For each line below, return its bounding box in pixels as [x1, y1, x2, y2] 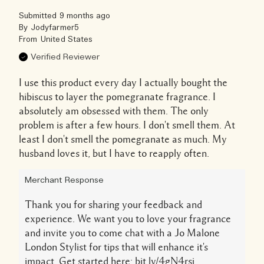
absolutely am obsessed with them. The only [19, 105, 209, 116]
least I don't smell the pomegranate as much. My [19, 133, 227, 144]
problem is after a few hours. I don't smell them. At [19, 119, 235, 130]
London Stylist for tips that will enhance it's [25, 241, 208, 252]
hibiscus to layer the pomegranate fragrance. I [19, 91, 216, 102]
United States [41, 34, 93, 45]
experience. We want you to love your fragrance [25, 213, 231, 224]
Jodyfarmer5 [31, 22, 79, 33]
